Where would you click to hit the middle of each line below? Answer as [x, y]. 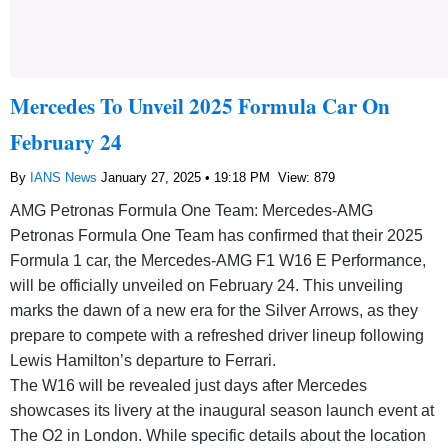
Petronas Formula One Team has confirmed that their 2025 [216, 235]
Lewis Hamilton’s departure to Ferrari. [143, 360]
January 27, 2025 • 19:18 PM [187, 177]
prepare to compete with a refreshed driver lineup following [217, 335]
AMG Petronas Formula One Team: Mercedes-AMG [191, 210]
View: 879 [306, 177]
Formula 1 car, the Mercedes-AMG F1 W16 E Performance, [218, 260]
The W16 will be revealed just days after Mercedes [188, 385]
